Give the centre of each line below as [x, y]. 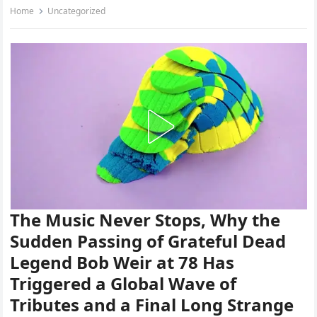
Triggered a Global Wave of [123, 284]
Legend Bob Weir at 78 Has [122, 263]
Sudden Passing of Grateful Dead [148, 241]
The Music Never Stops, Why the [145, 220]
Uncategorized [77, 11]
